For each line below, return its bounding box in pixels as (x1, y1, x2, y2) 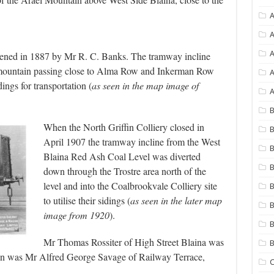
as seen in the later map (130, 194, 222, 207)
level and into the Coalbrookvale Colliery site (43, 179, 217, 193)
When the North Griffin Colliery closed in (43, 120, 204, 134)
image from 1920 (43, 209, 109, 222)
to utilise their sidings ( (43, 194, 130, 207)
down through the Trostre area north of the (43, 165, 206, 178)
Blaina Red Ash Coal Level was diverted (43, 150, 201, 163)
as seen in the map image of (91, 79, 199, 92)
